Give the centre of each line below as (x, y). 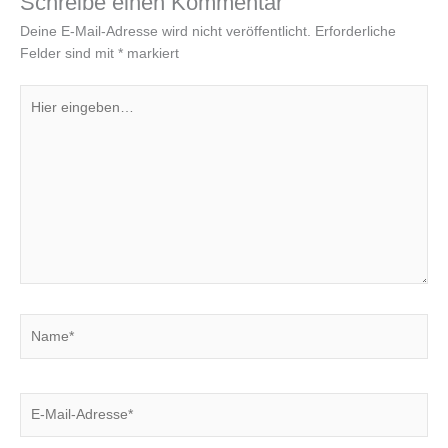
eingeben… (55, 117)
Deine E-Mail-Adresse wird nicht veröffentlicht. (165, 31)
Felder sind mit (69, 53)
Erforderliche (355, 31)
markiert (151, 53)
